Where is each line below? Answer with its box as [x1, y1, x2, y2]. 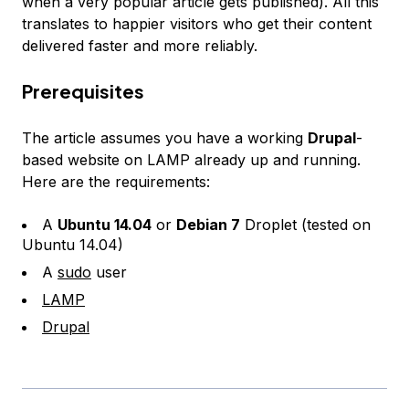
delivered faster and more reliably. [22, 37, 257, 55]
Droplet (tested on [240, 215, 371, 234]
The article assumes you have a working [22, 129, 308, 147]
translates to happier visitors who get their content [22, 15, 372, 33]
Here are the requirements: [22, 173, 210, 191]
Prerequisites [22, 79, 144, 102]
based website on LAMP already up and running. [22, 151, 361, 169]
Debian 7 [176, 215, 240, 234]
